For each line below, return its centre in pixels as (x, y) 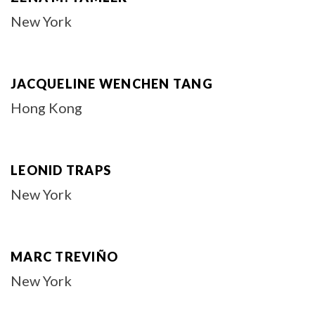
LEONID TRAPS (61, 170)
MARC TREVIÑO (64, 257)
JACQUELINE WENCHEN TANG (112, 84)
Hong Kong (46, 108)
